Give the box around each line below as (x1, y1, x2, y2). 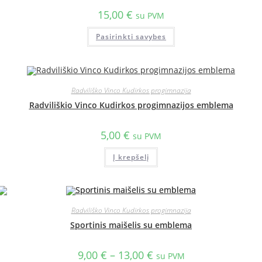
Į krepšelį (113, 151, 149, 162)
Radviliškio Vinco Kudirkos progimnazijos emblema (29, 99, 233, 111)
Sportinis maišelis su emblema (70, 219, 192, 231)
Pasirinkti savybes (96, 31, 166, 42)
